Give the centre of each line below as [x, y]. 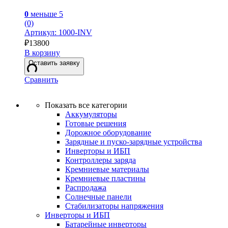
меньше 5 [46, 14]
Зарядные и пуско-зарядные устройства [134, 141]
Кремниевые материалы [107, 169]
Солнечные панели [98, 196]
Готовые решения [96, 123]
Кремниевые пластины [105, 178]
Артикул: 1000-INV [58, 32]
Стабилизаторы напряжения [114, 206]
